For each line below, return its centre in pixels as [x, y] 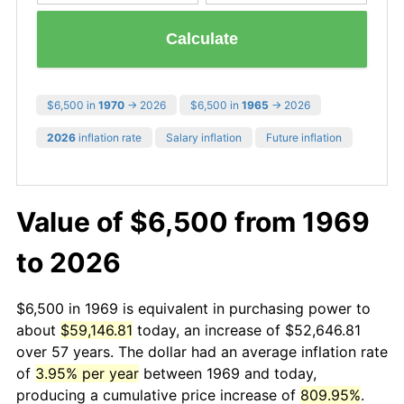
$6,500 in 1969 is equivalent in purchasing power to [193, 308]
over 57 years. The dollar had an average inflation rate [202, 351]
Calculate [202, 39]
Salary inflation [204, 137]
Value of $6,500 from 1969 [193, 221]
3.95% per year [87, 373]
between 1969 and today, [228, 373]
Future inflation [304, 137]
